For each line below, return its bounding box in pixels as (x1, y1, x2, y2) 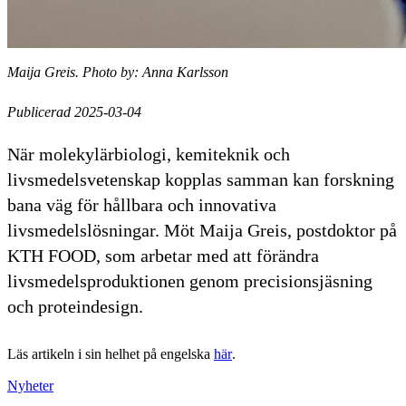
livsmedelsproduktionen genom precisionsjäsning (7, 270, 372, 291)
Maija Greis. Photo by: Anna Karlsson (7, 63, 228, 80)
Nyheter (7, 377, 53, 393)
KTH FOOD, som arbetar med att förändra (7, 245, 319, 266)
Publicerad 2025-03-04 (7, 103, 141, 120)
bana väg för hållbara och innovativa (7, 194, 276, 215)
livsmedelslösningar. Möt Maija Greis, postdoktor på (7, 219, 397, 240)
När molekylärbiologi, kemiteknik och (7, 143, 290, 164)
